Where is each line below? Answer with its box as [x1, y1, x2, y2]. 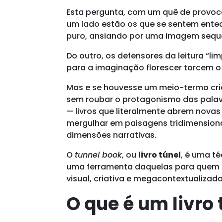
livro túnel [138, 149, 181, 161]
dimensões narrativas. [66, 129, 157, 141]
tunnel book [75, 149, 122, 161]
